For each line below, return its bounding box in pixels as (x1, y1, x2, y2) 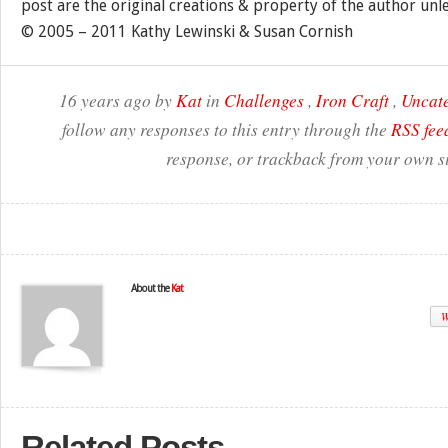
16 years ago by (58, 88, 176, 112)
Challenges (223, 88, 304, 112)
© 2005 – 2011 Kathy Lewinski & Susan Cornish (21, 22, 353, 41)
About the (131, 283, 171, 294)
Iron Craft (315, 88, 389, 112)
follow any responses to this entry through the (61, 117, 391, 141)
